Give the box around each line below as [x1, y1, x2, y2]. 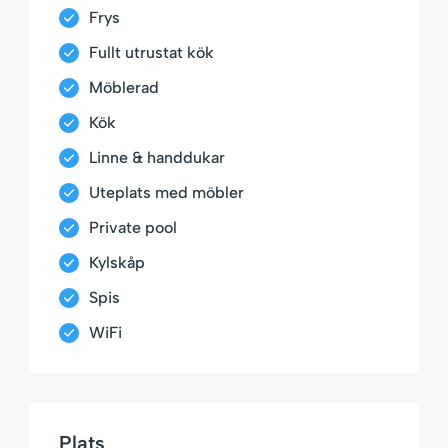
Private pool [89, 218, 177, 238]
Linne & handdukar [89, 148, 225, 168]
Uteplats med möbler [89, 183, 244, 203]
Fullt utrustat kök [89, 43, 214, 63]
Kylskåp [89, 253, 145, 273]
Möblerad [89, 78, 159, 98]
